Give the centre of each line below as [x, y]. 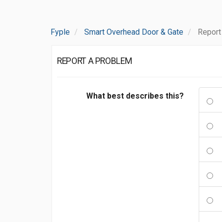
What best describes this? [135, 96]
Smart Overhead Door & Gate [134, 32]
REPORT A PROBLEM [95, 61]
